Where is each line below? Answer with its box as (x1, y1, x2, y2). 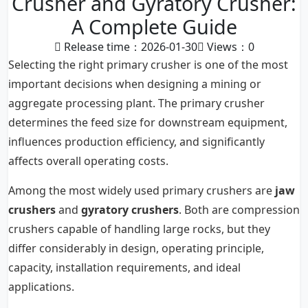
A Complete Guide (71, 13, 237, 40)
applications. (8, 279, 74, 294)
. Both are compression (179, 202, 300, 217)
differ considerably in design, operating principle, (8, 241, 264, 256)
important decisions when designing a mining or (8, 76, 261, 91)
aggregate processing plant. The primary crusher (8, 96, 265, 111)
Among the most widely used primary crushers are (8, 183, 275, 198)
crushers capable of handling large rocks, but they (8, 221, 270, 236)
